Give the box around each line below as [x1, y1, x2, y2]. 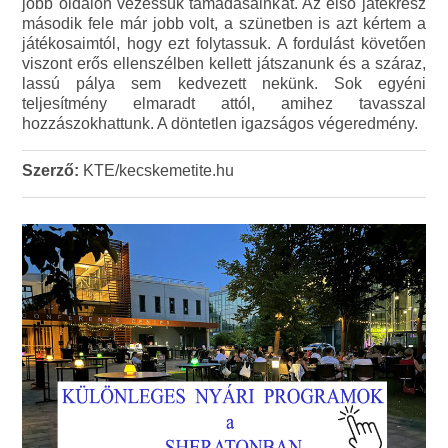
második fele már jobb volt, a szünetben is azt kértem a [22, 15, 426, 33]
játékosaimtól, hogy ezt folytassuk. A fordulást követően [22, 35, 426, 53]
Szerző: [22, 162, 80, 180]
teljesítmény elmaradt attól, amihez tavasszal [22, 95, 426, 113]
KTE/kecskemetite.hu [79, 162, 235, 180]
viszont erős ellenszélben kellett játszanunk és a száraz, [22, 55, 426, 73]
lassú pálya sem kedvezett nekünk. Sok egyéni [22, 75, 426, 93]
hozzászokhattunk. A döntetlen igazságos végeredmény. [22, 115, 423, 133]
